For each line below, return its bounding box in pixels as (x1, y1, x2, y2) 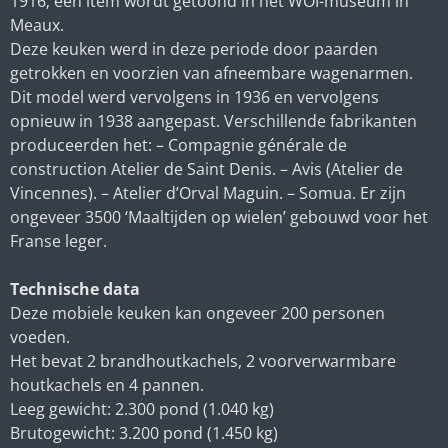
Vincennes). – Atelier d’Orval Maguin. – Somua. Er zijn (10, 182, 406, 205)
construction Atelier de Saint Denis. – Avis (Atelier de (10, 158, 403, 181)
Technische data (10, 278, 140, 301)
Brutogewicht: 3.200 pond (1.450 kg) (10, 422, 278, 445)
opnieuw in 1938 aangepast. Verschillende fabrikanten (10, 110, 417, 133)
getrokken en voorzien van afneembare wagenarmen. (10, 62, 413, 85)
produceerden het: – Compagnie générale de (10, 134, 347, 157)
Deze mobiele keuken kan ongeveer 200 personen (10, 302, 385, 325)
